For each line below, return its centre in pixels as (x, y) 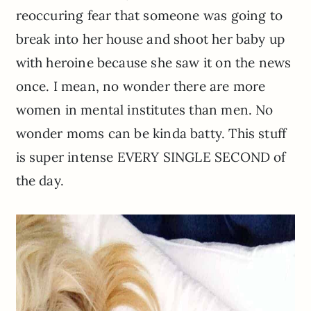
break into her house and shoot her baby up (150, 39)
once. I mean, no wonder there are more (141, 86)
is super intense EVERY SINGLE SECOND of (151, 157)
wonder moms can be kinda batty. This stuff (151, 134)
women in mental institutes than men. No (144, 110)
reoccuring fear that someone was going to (149, 16)
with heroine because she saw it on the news (153, 63)
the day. (40, 181)
